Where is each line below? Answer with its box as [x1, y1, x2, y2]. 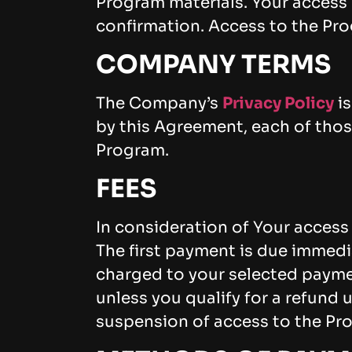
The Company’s [96, 93, 222, 114]
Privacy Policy [222, 93, 334, 114]
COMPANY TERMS [96, 49, 331, 81]
